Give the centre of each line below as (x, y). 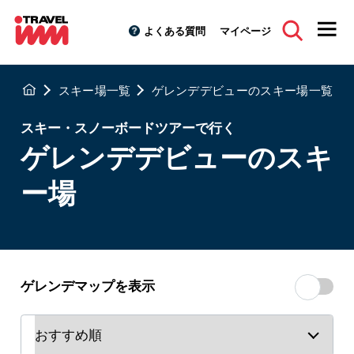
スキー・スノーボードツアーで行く (128, 128)
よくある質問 (174, 30)
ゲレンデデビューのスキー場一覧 (242, 90)
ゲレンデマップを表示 (87, 285)
